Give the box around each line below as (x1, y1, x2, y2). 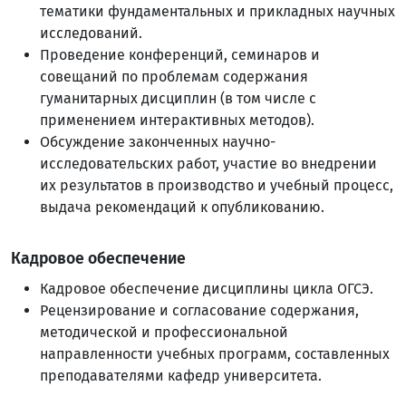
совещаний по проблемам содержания (40, 68, 308, 85)
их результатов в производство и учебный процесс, (40, 177, 393, 194)
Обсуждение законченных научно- (40, 133, 275, 150)
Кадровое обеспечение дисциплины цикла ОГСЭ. (40, 280, 373, 297)
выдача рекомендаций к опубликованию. (40, 198, 324, 216)
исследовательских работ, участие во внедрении (40, 155, 377, 172)
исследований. (40, 24, 142, 42)
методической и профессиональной (40, 324, 288, 341)
